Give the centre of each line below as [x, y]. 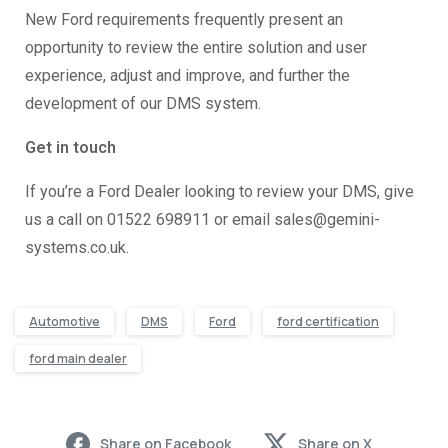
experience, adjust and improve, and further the [187, 76]
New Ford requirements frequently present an [184, 20]
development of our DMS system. [143, 104]
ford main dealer [78, 359]
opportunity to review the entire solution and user [196, 48]
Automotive [64, 322]
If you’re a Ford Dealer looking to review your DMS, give [219, 192]
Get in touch [70, 148]
